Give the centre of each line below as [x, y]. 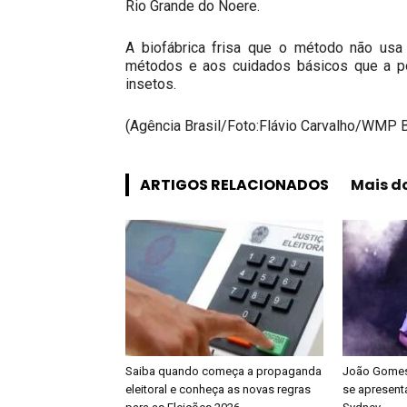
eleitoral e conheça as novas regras [218, 389]
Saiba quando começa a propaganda [223, 371]
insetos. [151, 84]
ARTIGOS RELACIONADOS [234, 185]
